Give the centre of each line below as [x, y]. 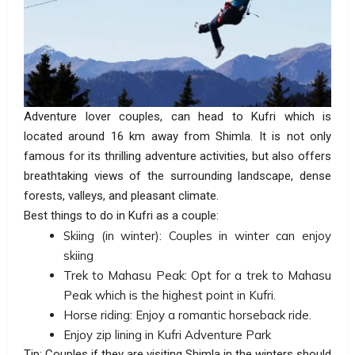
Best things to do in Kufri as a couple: [121, 216]
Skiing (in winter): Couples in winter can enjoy [197, 236]
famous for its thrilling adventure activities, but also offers [177, 157]
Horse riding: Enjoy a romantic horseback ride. [187, 315]
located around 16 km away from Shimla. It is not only [177, 137]
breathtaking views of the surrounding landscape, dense [177, 176]
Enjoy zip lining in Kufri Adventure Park [167, 335]
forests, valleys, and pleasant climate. [121, 196]
